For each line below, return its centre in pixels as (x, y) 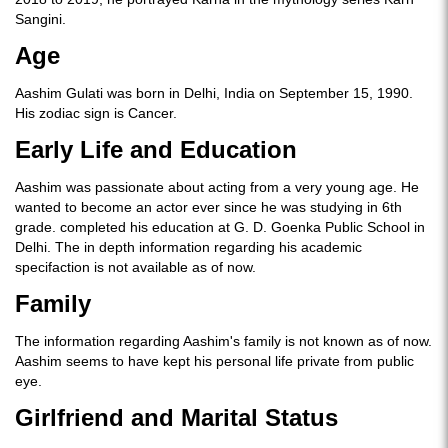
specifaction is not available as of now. (137, 267)
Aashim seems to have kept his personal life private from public (214, 361)
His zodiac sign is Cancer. (96, 113)
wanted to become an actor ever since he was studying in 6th (208, 207)
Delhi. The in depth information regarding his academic (188, 247)
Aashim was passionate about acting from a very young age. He (217, 187)
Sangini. (40, 19)
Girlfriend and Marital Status (176, 417)
